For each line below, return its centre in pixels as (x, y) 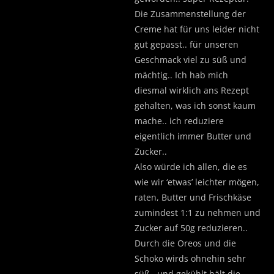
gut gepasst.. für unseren (187, 44)
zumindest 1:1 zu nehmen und (198, 212)
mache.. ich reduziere (179, 120)
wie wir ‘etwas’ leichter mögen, (197, 182)
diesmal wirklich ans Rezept (192, 90)
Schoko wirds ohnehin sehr (190, 258)
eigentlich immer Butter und (193, 136)
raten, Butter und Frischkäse (193, 197)
